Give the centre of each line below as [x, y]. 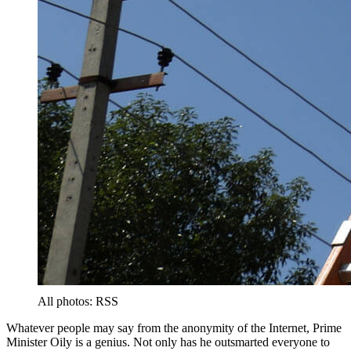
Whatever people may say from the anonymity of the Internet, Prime [174, 328]
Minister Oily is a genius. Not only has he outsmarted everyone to [168, 342]
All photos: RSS [78, 302]
